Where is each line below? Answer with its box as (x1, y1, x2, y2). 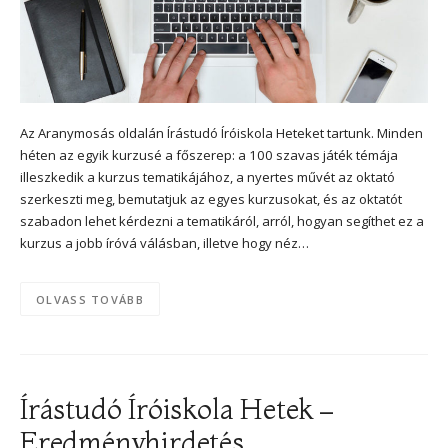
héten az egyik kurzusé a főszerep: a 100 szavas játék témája (20, 145, 398, 164)
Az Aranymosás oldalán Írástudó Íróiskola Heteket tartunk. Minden (20, 123, 423, 142)
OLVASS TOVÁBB (36, 291, 144, 307)
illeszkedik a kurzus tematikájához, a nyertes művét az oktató (20, 167, 395, 186)
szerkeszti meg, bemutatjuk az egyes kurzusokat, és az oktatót (20, 189, 402, 208)
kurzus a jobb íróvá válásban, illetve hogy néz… (20, 233, 309, 252)
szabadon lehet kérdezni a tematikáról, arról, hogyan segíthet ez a (20, 211, 424, 230)
